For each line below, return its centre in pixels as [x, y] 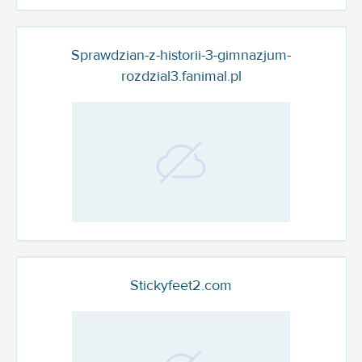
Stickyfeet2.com [181, 285]
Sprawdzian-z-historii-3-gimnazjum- [181, 56]
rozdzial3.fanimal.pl [181, 77]
